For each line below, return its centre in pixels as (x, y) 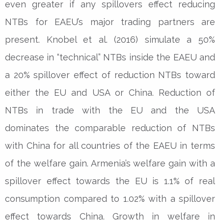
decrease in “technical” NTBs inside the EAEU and (110, 57)
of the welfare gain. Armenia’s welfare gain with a (110, 163)
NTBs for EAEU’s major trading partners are (110, 22)
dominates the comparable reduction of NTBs (110, 128)
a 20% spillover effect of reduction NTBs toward (110, 75)
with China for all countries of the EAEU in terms (110, 145)
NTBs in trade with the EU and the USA (110, 110)
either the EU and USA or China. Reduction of (110, 92)
